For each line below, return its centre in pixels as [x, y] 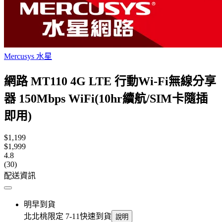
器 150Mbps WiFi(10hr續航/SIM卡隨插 [106, 98]
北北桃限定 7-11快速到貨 [68, 216]
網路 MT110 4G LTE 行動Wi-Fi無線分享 [110, 81]
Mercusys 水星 [28, 56]
